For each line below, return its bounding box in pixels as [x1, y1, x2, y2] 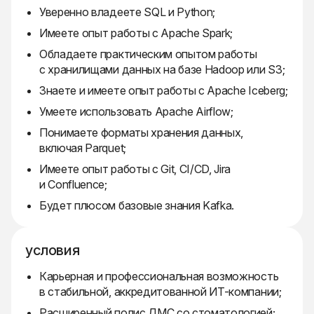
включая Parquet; [39, 141, 126, 156]
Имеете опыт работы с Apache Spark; [39, 26, 233, 41]
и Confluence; [39, 177, 107, 192]
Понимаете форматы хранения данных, [39, 125, 244, 140]
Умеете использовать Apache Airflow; [39, 104, 233, 119]
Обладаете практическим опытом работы [39, 47, 257, 62]
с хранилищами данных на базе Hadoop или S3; [39, 62, 285, 77]
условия [25, 242, 80, 259]
